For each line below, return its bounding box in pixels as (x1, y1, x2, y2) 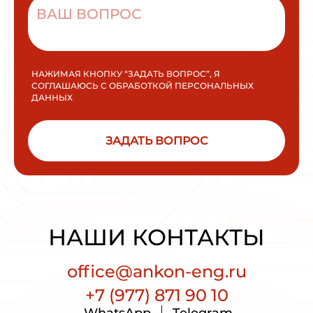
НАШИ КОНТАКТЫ (48, 223, 265, 251)
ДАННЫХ (31, 92, 73, 103)
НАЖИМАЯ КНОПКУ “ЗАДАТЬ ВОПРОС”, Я (31, 68, 220, 79)
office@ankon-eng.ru (66, 261, 247, 282)
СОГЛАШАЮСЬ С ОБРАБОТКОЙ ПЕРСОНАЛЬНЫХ (31, 80, 254, 91)
